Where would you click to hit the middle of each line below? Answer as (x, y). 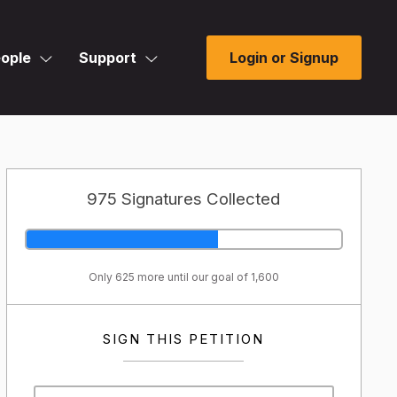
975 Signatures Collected (184, 199)
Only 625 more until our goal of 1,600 (183, 277)
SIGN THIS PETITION (184, 339)
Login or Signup (284, 58)
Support (108, 58)
